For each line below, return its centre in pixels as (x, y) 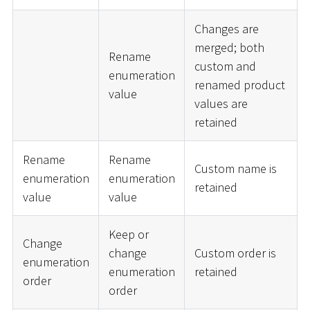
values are (221, 103)
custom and (225, 66)
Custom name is (235, 168)
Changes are (226, 28)
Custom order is (235, 253)
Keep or (128, 234)
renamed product (239, 84)
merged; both (229, 47)
